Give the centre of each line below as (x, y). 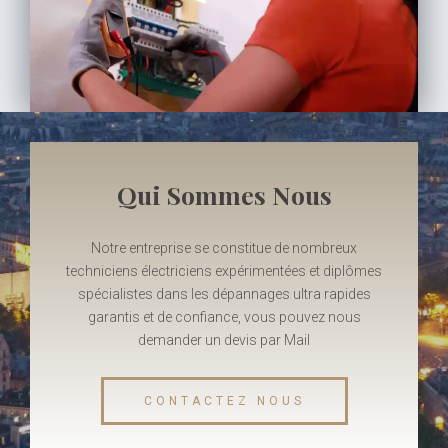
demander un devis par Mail (224, 339)
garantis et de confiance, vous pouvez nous (224, 316)
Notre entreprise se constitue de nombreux (224, 247)
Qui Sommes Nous (224, 194)
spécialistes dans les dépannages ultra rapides (224, 293)
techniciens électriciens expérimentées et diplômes (224, 270)
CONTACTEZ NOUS (224, 400)
